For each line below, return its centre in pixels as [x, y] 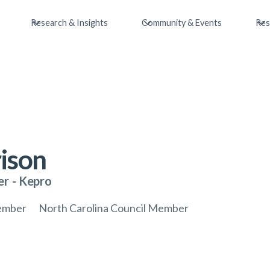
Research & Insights [69, 23]
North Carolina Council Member [114, 208]
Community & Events [182, 23]
